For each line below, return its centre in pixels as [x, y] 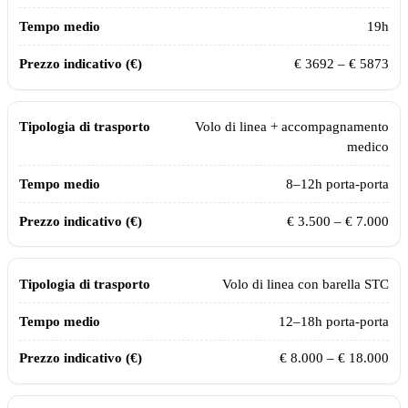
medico [368, 147]
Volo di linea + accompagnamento [292, 127]
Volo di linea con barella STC [306, 284]
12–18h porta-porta [334, 321]
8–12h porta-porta [337, 184]
